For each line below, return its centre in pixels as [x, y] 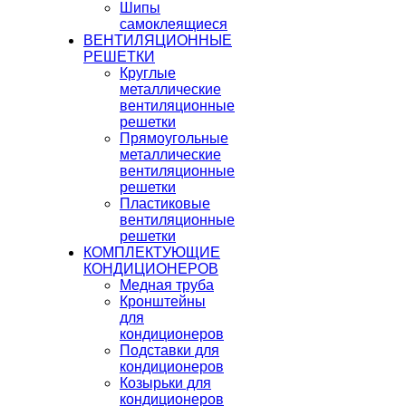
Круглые [148, 73]
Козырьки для [165, 383]
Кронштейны [163, 302]
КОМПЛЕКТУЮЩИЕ [152, 253]
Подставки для [169, 351]
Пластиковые [165, 204]
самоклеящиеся [174, 24]
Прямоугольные [174, 139]
